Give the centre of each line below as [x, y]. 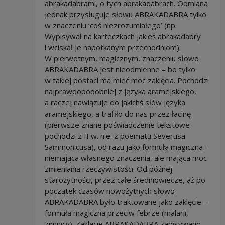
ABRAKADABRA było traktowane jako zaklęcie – [126, 202]
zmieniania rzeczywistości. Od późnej [108, 169]
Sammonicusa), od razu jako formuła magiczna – [127, 147]
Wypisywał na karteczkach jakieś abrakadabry [123, 36]
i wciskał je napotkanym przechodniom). [113, 47]
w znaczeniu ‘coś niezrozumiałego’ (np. [110, 25]
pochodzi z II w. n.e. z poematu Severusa [115, 136]
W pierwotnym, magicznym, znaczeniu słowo [122, 59]
